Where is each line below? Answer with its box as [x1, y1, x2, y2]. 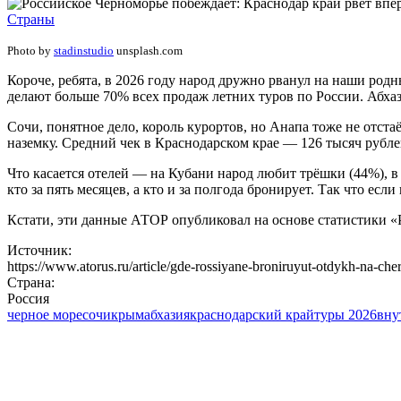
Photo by [7, 44, 54, 58]
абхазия [144, 307, 190, 323]
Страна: [7, 275, 55, 291]
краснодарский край [190, 307, 314, 323]
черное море [7, 307, 82, 323]
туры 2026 [314, 307, 377, 323]
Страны [7, 12, 55, 28]
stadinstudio [54, 44, 114, 58]
